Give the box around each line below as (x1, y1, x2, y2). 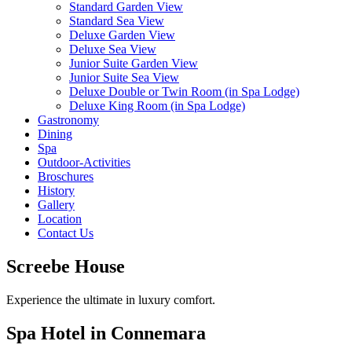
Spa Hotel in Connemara (6, 323, 206, 344)
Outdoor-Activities (38, 156, 130, 170)
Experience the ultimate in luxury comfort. (6, 293, 215, 307)
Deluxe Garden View (69, 28, 175, 42)
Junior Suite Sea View (69, 71, 179, 85)
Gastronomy (38, 113, 99, 127)
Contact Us (38, 226, 93, 240)
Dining (38, 127, 72, 141)
